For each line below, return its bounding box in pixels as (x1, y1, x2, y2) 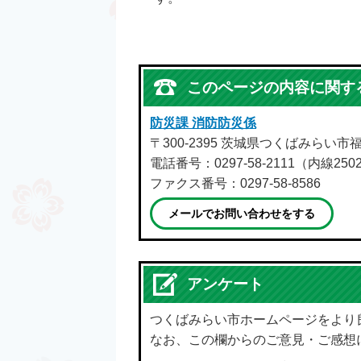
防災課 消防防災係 (150, 115, 256, 130)
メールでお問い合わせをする (168, 206, 315, 220)
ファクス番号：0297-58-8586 (150, 176, 321, 190)
